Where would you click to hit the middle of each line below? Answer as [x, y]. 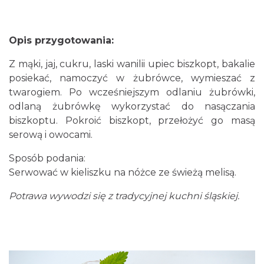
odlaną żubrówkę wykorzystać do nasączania [132, 106]
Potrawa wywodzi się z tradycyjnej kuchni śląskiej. [124, 196]
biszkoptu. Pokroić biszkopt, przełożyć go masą [132, 121]
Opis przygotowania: [61, 40]
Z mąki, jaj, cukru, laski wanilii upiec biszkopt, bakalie [132, 64]
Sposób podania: [47, 158]
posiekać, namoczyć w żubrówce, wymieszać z [132, 78]
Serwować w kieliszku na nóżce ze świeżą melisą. [123, 172]
